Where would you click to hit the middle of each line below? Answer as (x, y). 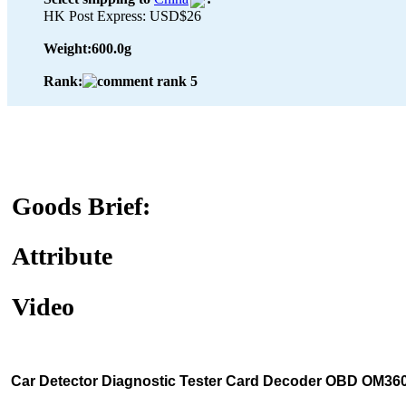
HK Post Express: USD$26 (122, 15)
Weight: (68, 48)
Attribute (62, 256)
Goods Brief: (81, 207)
